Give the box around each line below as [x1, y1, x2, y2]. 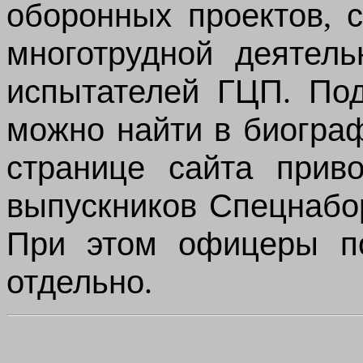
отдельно [6, 264, 144, 300]
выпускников [6, 188, 197, 224]
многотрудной [6, 36, 213, 71]
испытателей [6, 74, 199, 109]
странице [6, 150, 145, 186]
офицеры [178, 226, 319, 262]
